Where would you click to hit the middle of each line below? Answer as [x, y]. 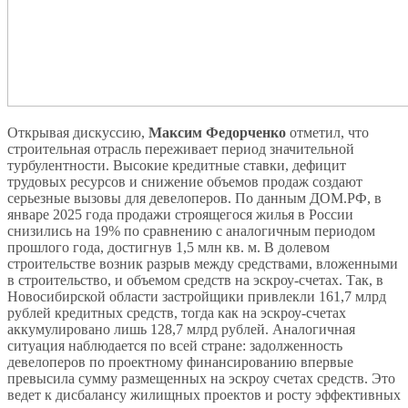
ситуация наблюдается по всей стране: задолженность [175, 345]
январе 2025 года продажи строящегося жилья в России [180, 214]
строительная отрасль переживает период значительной [181, 148]
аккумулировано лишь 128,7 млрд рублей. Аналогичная [181, 329]
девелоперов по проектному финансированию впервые [180, 362]
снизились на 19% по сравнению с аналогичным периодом [191, 230]
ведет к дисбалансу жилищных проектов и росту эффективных [204, 394]
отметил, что [327, 132]
